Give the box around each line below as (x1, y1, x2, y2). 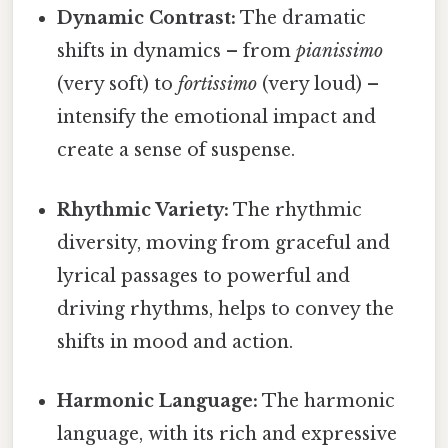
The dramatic (236, 7, 367, 30)
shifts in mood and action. (57, 330, 294, 353)
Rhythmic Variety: (57, 198, 230, 221)
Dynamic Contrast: (57, 7, 237, 30)
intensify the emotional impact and (57, 106, 377, 129)
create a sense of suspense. (57, 139, 296, 162)
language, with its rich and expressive (57, 422, 398, 445)
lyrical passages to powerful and (57, 264, 351, 287)
